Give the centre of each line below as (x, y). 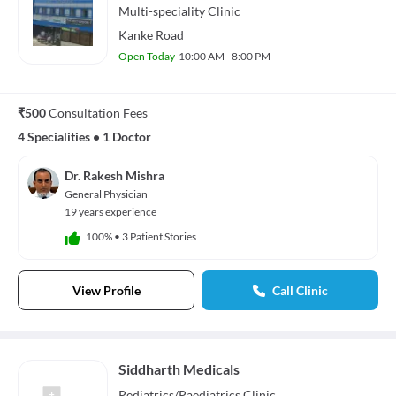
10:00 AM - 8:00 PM (225, 56)
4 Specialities (54, 136)
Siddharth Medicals (179, 369)
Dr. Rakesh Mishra (114, 175)
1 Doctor (127, 136)
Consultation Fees (98, 112)
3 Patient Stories (159, 237)
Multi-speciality (162, 11)
